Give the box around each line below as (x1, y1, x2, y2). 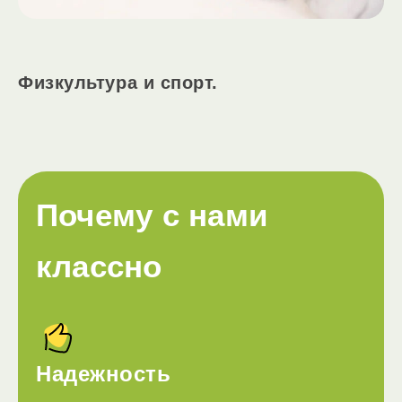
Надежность (36, 362, 171, 386)
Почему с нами (36, 197, 269, 232)
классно (36, 249, 162, 284)
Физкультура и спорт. (18, 73, 219, 92)
